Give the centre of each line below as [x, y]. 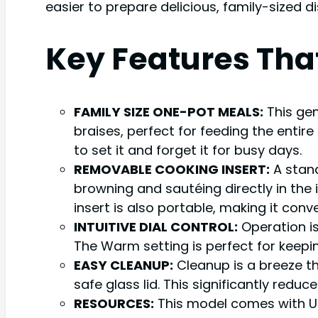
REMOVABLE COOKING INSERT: [172, 170]
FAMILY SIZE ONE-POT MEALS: [169, 112]
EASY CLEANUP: [124, 265]
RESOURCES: [114, 304]
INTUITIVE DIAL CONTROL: [156, 227]
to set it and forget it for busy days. [188, 150]
